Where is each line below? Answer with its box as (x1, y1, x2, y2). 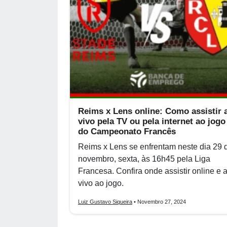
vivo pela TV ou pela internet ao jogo (78, 117, 225, 126)
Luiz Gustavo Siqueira (78, 199, 132, 205)
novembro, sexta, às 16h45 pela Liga (78, 155, 210, 163)
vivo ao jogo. (78, 179, 124, 187)
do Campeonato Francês (78, 127, 176, 136)
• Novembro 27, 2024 (132, 199, 186, 205)
